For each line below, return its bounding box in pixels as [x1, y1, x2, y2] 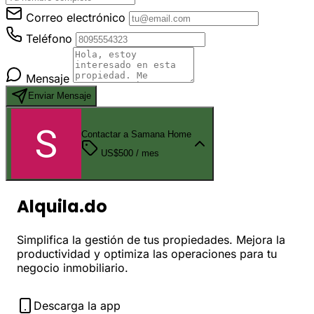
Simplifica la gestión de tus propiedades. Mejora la [17, 233, 285, 247]
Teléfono [22, 31, 76, 46]
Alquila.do [17, 195, 107, 219]
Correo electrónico [22, 10, 129, 25]
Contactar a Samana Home [81, 128, 191, 139]
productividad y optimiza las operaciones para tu [17, 247, 277, 261]
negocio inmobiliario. [17, 261, 128, 275]
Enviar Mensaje [28, 90, 91, 102]
